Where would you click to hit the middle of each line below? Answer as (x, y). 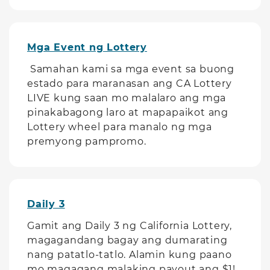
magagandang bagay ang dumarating (127, 240)
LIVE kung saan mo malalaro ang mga (127, 98)
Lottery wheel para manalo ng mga (120, 127)
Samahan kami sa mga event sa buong (131, 69)
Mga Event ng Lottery (87, 47)
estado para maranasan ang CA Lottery (130, 83)
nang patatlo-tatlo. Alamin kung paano (130, 255)
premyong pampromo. (87, 141)
